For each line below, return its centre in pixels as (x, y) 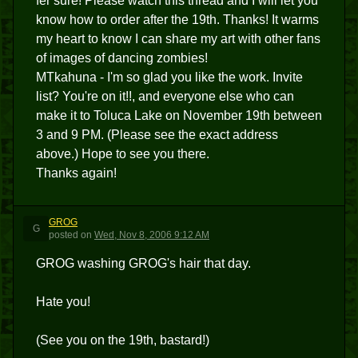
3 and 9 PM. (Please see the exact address (157, 135)
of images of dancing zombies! (122, 58)
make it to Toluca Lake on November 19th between (179, 115)
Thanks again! (76, 173)
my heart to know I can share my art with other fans (178, 39)
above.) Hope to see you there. (123, 154)
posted (64, 235)
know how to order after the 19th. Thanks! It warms (177, 20)
